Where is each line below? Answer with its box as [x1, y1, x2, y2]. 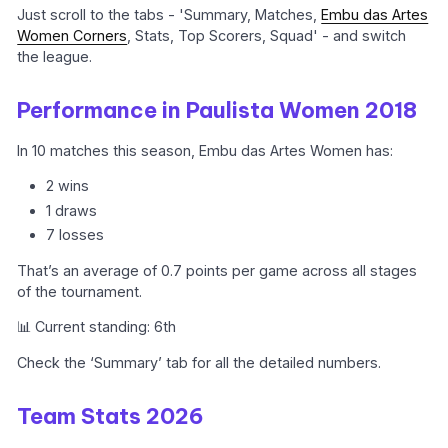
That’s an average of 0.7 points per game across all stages [17, 261, 418, 279]
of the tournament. [17, 282, 143, 300]
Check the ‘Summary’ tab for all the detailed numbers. [17, 353, 382, 371]
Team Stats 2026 [17, 402, 205, 431]
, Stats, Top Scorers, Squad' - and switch [127, 26, 407, 44]
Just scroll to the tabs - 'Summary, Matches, [17, 5, 322, 23]
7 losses [46, 226, 105, 244]
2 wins [46, 177, 90, 195]
